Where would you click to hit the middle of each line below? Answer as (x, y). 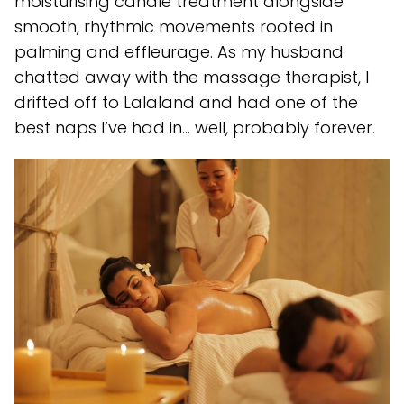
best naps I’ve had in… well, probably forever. (195, 128)
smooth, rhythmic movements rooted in (174, 27)
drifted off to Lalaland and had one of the (186, 102)
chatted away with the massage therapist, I (192, 77)
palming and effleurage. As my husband (179, 52)
